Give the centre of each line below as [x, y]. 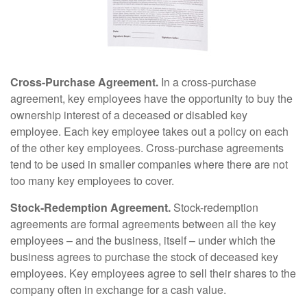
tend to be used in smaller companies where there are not [149, 164]
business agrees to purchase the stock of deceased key [144, 257]
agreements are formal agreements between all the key [143, 224]
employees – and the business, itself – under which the [143, 240]
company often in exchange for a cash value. [118, 290]
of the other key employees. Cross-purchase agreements [147, 148]
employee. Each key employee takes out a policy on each [149, 131]
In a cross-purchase [207, 82]
